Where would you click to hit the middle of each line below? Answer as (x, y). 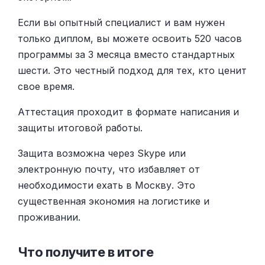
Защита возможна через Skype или (102, 153)
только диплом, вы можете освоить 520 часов (130, 39)
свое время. (46, 87)
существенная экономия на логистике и (114, 201)
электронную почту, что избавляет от (109, 169)
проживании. (49, 217)
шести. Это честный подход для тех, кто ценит (132, 71)
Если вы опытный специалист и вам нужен (121, 23)
